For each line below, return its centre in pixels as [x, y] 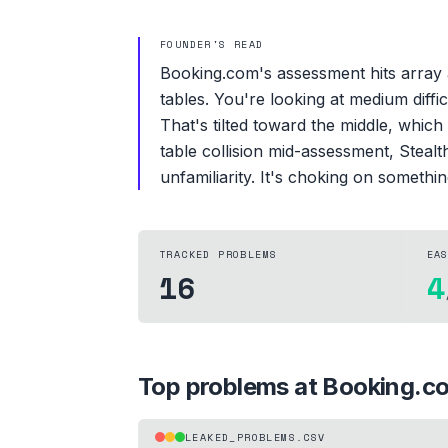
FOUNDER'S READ [212, 44]
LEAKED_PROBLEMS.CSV [255, 437]
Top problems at [230, 386]
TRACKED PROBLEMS [218, 254]
